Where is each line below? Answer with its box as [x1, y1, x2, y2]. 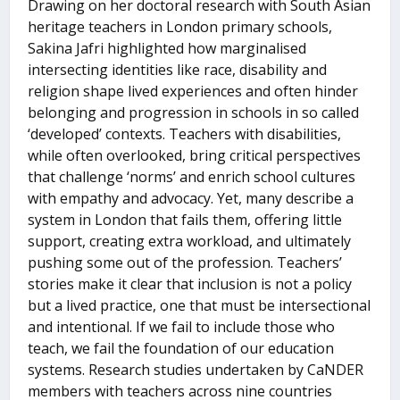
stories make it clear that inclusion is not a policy [28, 274, 353, 295]
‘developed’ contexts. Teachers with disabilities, [28, 124, 342, 145]
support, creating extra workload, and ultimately [28, 231, 352, 252]
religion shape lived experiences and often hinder [28, 81, 359, 102]
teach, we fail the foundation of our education [28, 338, 335, 359]
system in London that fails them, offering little [28, 210, 343, 230]
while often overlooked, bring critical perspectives [28, 146, 362, 166]
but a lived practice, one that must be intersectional [28, 296, 371, 316]
